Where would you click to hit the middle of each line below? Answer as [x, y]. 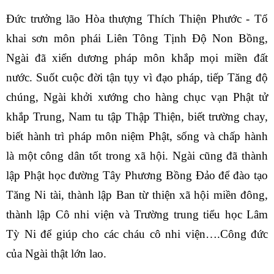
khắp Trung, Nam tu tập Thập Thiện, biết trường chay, [137, 117]
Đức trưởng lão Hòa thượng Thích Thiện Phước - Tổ [137, 19]
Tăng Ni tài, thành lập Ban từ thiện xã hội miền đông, [137, 195]
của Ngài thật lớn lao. [56, 254]
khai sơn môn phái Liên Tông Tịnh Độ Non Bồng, [137, 39]
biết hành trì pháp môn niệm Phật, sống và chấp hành [137, 136]
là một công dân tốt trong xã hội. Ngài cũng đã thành [137, 156]
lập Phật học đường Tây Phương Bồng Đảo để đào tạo [137, 176]
